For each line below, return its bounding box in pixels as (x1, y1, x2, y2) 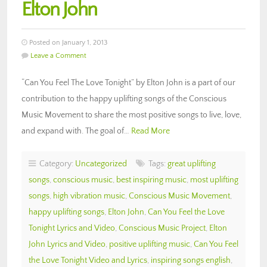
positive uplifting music (109, 239, 190, 249)
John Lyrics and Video (29, 239, 105, 249)
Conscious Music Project (119, 223, 206, 233)
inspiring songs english (151, 255, 231, 265)
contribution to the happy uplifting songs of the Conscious (21, 94, 226, 104)
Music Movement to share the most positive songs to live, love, (21, 110, 241, 120)
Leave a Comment (30, 51, 86, 60)
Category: (36, 159, 75, 169)
